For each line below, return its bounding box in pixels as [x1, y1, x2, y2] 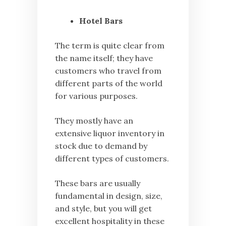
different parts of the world [55, 78, 162, 88]
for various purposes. [55, 90, 138, 101]
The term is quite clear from [55, 40, 164, 50]
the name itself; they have [55, 52, 153, 63]
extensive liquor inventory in [55, 128, 164, 138]
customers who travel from [55, 65, 161, 76]
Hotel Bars [79, 15, 123, 26]
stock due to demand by [55, 140, 147, 151]
